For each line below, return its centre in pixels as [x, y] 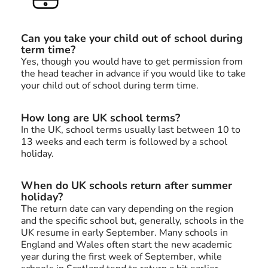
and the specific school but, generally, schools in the [133, 221]
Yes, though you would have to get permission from [132, 62]
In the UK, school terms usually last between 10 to [131, 130]
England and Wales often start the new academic [126, 245]
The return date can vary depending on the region [127, 209]
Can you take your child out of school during [132, 39]
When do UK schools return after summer [127, 186]
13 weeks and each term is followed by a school [124, 141]
